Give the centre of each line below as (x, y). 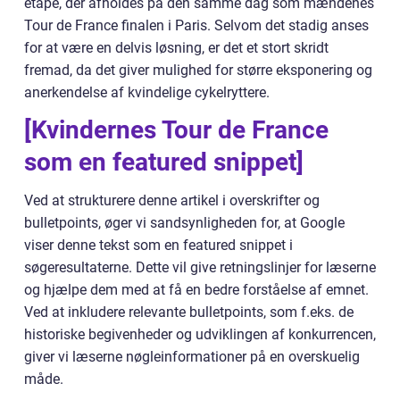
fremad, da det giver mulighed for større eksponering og (198, 71)
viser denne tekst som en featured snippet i (158, 246)
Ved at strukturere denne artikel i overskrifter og (172, 201)
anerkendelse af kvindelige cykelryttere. (147, 93)
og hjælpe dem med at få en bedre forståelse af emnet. (196, 290)
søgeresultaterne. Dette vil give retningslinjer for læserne (200, 268)
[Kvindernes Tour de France (176, 130)
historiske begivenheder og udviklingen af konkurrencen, (200, 335)
